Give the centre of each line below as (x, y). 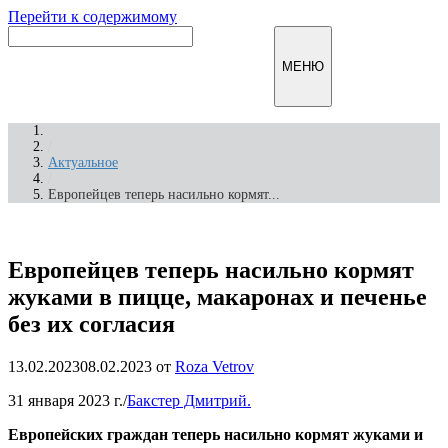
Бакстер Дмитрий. (189, 400)
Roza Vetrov (214, 366)
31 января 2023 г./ (67, 400)
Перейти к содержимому (92, 16)
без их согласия (91, 323)
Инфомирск (233, 66)
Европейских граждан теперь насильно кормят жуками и (215, 434)
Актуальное (83, 162)
